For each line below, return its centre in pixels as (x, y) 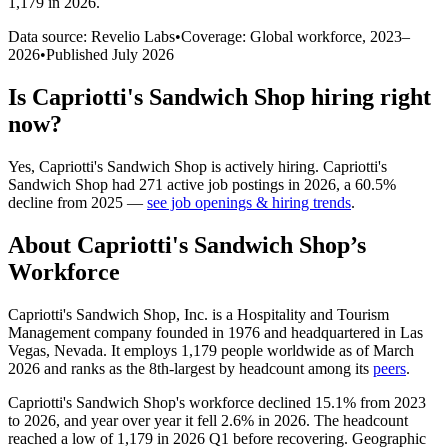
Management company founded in (118, 332)
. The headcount (357, 420)
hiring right (368, 96)
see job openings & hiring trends (249, 202)
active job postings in (233, 184)
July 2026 (143, 54)
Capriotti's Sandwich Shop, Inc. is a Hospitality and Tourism (198, 314)
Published (79, 54)
